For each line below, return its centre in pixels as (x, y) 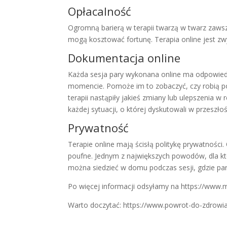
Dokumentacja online (124, 58)
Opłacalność (100, 11)
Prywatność (99, 128)
